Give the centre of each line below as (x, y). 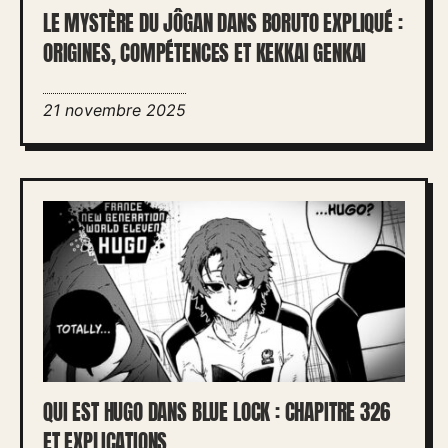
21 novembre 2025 (114, 109)
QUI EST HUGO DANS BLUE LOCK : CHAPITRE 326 (216, 412)
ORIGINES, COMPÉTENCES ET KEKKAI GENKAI (205, 53)
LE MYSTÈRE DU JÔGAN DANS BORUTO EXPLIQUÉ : (223, 23)
